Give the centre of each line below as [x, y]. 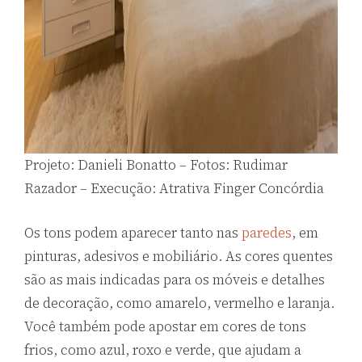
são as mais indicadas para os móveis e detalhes [175, 279]
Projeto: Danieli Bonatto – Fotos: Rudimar [156, 165]
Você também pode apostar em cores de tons [165, 326]
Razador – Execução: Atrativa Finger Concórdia [174, 189]
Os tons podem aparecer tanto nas [133, 232]
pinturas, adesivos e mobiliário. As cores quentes [179, 256]
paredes [267, 232]
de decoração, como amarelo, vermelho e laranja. [179, 303]
